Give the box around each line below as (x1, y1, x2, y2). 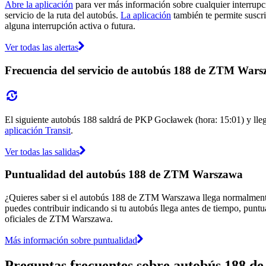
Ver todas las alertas (5, 42, 78, 53)
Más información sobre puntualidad (5, 235, 137, 245)
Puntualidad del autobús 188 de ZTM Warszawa (5, 168, 243, 181)
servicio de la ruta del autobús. (5, 10, 121, 21)
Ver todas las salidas (5, 146, 80, 157)
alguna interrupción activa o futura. (5, 21, 135, 31)
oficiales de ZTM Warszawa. (5, 213, 113, 224)
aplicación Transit (5, 125, 71, 135)
